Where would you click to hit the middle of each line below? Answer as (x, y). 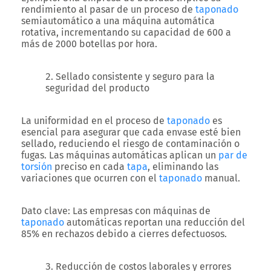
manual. (221, 178)
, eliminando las (183, 167)
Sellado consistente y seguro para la (135, 77)
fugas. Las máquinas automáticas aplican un (120, 155)
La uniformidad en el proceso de (94, 121)
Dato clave (44, 211)
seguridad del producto (97, 88)
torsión (37, 167)
